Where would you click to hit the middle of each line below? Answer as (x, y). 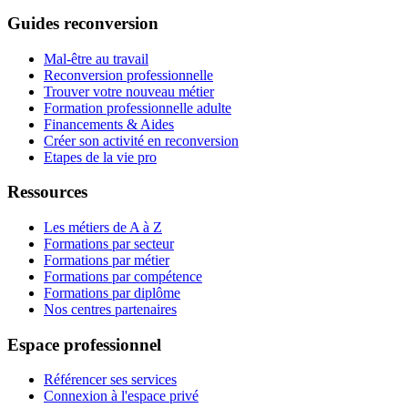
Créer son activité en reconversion (141, 140)
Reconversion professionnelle (128, 75)
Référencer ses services (110, 380)
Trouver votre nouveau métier (129, 91)
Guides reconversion (83, 23)
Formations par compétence (123, 276)
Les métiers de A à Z (103, 227)
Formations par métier (107, 260)
